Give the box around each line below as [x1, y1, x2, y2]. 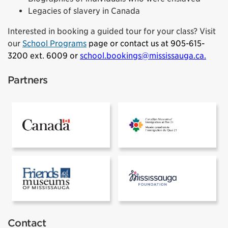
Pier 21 [176, 113, 201, 124]
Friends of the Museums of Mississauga [69, 166, 214, 177]
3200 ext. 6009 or [8, 51, 80, 61]
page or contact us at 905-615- [89, 39, 205, 49]
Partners [8, 74, 48, 87]
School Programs [22, 39, 87, 49]
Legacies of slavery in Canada [28, 6, 140, 16]
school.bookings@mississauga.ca [80, 51, 204, 61]
